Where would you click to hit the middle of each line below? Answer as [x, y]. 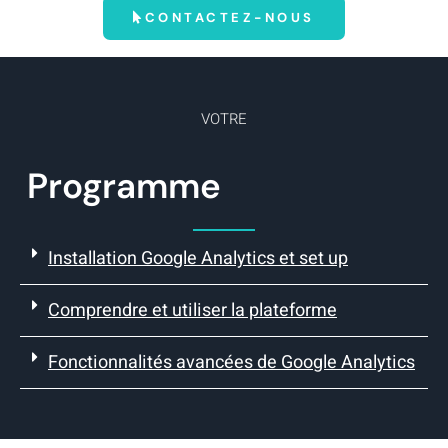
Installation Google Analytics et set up [198, 259]
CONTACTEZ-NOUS [229, 17]
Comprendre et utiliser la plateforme [192, 311]
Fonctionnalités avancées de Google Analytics [231, 363]
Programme [124, 186]
